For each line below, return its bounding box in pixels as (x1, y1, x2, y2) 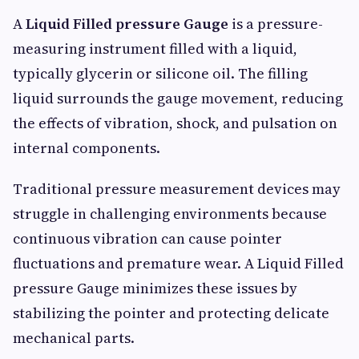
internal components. (13, 138, 160, 159)
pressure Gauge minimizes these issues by (13, 278, 297, 299)
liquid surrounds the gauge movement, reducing (13, 88, 343, 109)
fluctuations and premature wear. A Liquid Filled (13, 253, 344, 274)
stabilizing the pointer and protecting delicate (13, 303, 329, 324)
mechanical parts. (13, 328, 135, 349)
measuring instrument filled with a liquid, (13, 38, 297, 59)
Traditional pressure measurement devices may (13, 179, 341, 200)
